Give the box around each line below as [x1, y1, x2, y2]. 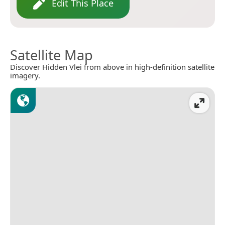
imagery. [10, 70, 40, 81]
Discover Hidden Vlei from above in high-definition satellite [10, 62, 214, 72]
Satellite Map [10, 46, 93, 65]
